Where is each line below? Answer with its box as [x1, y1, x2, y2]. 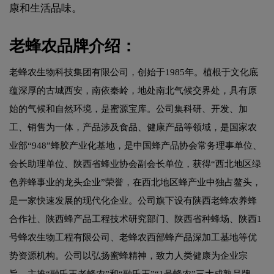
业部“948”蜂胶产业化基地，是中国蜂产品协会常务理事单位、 [9, 140, 262, 150]
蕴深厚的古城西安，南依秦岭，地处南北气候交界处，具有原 [9, 85, 257, 95]
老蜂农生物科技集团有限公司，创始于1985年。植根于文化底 [9, 67, 258, 77]
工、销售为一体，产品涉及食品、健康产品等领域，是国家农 [9, 122, 257, 132]
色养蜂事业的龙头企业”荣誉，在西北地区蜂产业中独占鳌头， [9, 177, 261, 187]
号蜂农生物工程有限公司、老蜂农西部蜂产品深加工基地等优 [9, 232, 257, 242]
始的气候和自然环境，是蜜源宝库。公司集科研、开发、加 [9, 103, 248, 114]
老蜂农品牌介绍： [9, 37, 136, 55]
